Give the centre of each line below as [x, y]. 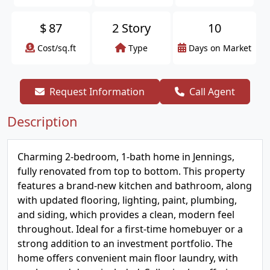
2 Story [131, 28]
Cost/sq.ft [57, 48]
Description [42, 121]
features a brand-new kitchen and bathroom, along [135, 186]
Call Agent [212, 92]
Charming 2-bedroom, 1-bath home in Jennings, [126, 157]
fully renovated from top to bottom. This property [131, 171]
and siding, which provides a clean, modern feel [126, 215]
